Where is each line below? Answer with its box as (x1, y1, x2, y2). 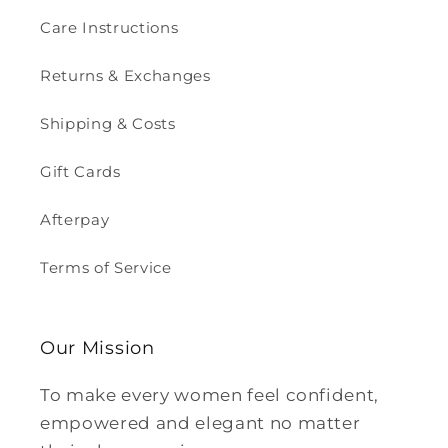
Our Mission (40, 335, 155, 359)
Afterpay (40, 209, 110, 229)
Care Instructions (40, 17, 179, 37)
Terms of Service (40, 257, 172, 277)
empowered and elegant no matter (40, 412, 361, 433)
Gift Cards (40, 161, 121, 181)
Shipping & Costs (40, 113, 176, 133)
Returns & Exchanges (40, 65, 211, 85)
